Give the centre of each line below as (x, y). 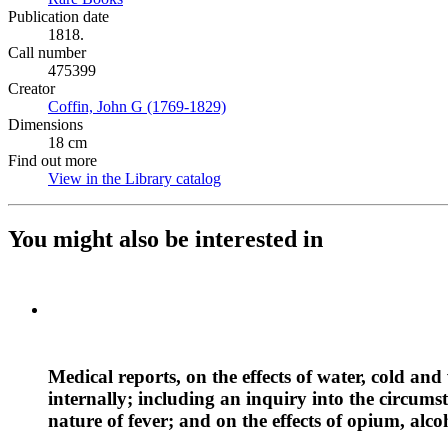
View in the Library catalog (134, 178)
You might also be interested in (165, 238)
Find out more (52, 160)
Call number (47, 52)
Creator (31, 88)
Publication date (58, 16)
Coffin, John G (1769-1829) (137, 106)
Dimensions (45, 124)
